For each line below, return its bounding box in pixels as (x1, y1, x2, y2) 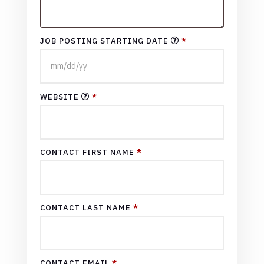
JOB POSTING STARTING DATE (39, 35, 171, 46)
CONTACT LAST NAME (39, 202, 133, 213)
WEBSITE (39, 91, 81, 102)
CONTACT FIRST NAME (39, 147, 137, 157)
